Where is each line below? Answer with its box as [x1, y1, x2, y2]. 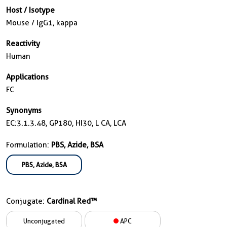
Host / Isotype [6, 6, 55, 15]
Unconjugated [23, 217, 65, 225]
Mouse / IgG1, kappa [6, 18, 78, 27]
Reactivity [6, 39, 40, 48]
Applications [6, 72, 49, 82]
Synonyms [6, 106, 42, 115]
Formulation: [6, 140, 51, 149]
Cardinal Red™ [47, 197, 97, 206]
